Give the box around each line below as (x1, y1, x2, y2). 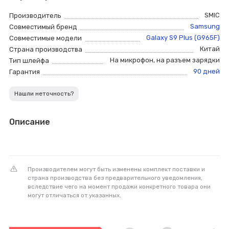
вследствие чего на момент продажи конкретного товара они (28, 183, 211, 191)
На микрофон (110, 56, 153, 64)
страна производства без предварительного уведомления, (28, 174, 202, 182)
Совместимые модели (9, 34, 82, 42)
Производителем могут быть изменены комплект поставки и (28, 166, 205, 173)
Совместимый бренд (9, 23, 77, 31)
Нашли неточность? (14, 90, 74, 98)
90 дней (193, 67, 220, 76)
